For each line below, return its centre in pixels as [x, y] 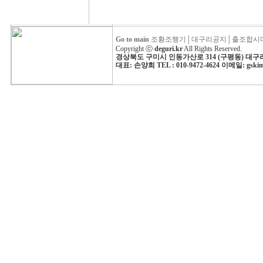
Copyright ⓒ [134, 49]
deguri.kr [168, 49]
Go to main [132, 39]
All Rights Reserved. [213, 49]
